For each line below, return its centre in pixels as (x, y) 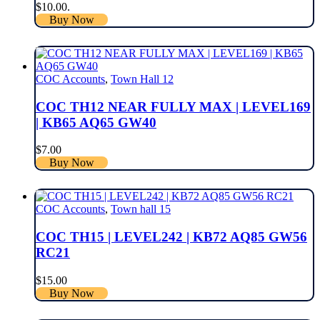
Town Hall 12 (142, 79)
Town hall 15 (141, 209)
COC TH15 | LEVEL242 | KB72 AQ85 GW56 (171, 237)
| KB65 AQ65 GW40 (96, 122)
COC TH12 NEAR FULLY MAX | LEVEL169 (173, 106)
